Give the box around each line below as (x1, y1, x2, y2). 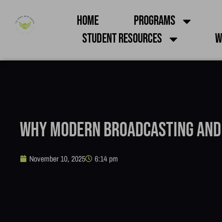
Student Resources (82, 31, 162, 47)
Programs (134, 13, 176, 29)
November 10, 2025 (29, 153, 85, 165)
